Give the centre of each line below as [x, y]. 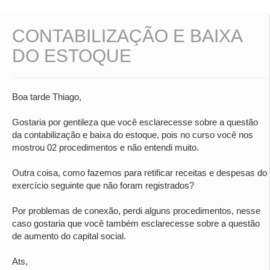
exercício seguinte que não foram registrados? [103, 186]
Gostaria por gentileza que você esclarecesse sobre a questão [135, 122]
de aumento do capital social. [69, 236]
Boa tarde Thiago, [47, 97]
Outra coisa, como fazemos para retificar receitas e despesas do [140, 173]
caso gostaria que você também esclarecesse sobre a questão [136, 224]
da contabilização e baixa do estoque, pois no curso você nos [133, 135]
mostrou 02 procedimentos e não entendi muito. [105, 148]
